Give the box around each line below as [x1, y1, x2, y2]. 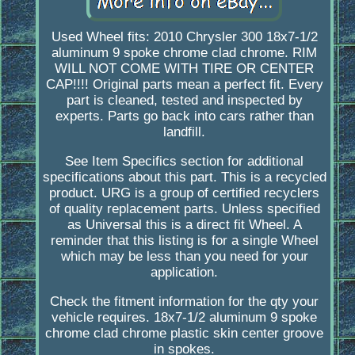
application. [151, 265, 219, 281]
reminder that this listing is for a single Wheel [50, 233, 319, 249]
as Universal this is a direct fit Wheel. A [67, 217, 302, 233]
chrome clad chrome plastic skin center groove [45, 326, 324, 342]
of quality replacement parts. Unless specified [48, 201, 320, 217]
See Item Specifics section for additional [65, 154, 304, 170]
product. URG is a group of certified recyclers [49, 185, 320, 201]
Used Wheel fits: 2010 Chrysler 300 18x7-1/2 [51, 29, 318, 45]
